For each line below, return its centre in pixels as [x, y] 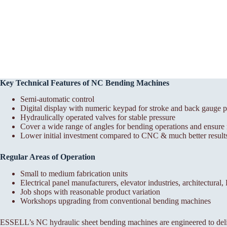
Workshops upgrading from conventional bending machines [116, 201]
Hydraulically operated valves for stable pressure [98, 118]
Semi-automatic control [57, 99]
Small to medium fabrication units [74, 174]
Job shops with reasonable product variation [90, 192]
